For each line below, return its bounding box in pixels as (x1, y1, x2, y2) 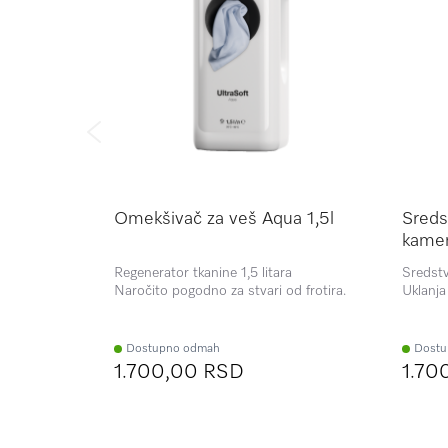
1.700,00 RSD (114, 361, 244, 382)
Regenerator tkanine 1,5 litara (114, 265, 292, 280)
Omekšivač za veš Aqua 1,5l (114, 209, 334, 228)
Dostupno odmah (126, 342, 220, 355)
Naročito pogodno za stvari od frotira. (114, 283, 346, 298)
